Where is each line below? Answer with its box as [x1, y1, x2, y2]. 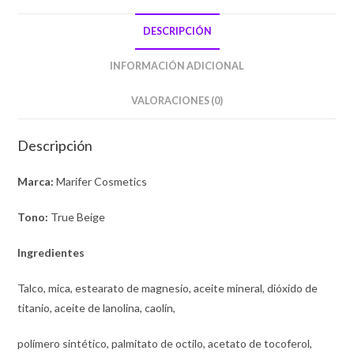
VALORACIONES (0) [131, 94, 223, 107]
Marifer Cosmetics [54, 174, 148, 188]
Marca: [17, 174, 55, 188]
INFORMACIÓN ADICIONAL [110, 59, 244, 72]
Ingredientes [17, 245, 85, 259]
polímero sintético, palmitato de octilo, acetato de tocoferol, [17, 336, 313, 350]
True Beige [48, 209, 106, 224]
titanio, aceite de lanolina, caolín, [17, 300, 176, 314]
